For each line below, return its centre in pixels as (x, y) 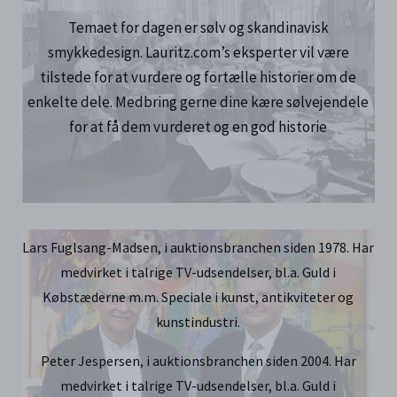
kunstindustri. (198, 323)
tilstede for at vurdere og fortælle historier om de (198, 78)
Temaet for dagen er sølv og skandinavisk (198, 28)
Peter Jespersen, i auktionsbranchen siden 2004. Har (198, 362)
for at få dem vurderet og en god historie (198, 128)
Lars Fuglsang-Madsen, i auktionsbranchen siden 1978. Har (198, 248)
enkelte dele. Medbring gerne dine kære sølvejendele (198, 103)
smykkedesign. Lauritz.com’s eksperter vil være (198, 53)
